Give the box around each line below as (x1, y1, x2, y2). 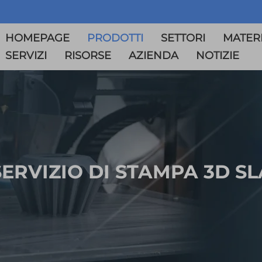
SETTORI (161, 32, 206, 44)
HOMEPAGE (5, 32, 70, 44)
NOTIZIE (196, 49, 240, 62)
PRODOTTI (87, 32, 144, 44)
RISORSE (64, 49, 112, 62)
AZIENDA (129, 49, 179, 62)
